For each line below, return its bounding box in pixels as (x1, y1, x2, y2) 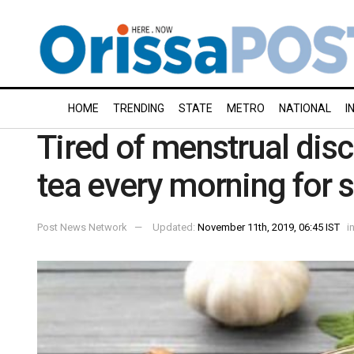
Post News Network (37, 220, 127, 233)
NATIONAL (279, 102, 331, 115)
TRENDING (113, 102, 164, 115)
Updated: (153, 220, 198, 233)
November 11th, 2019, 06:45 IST (198, 220, 340, 233)
